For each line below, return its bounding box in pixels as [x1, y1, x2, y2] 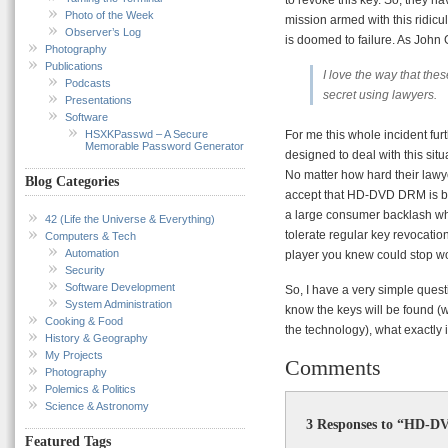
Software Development [65, 280, 175, 293]
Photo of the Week [65, 8, 154, 21]
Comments [285, 355, 381, 380]
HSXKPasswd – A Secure [85, 127, 208, 140]
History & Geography [45, 331, 148, 344]
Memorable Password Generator [85, 139, 244, 152]
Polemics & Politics [45, 382, 136, 395]
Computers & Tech [45, 229, 136, 242]
